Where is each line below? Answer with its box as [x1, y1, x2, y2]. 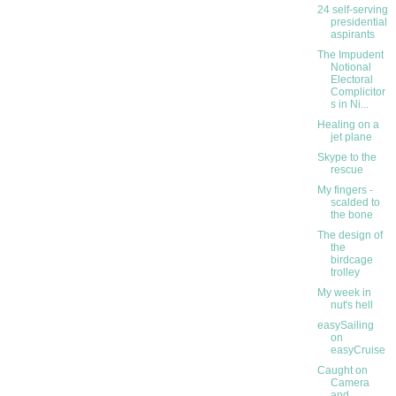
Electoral [330, 73, 373, 87]
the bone [330, 209, 373, 222]
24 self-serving [316, 4, 388, 17]
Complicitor [330, 86, 385, 99]
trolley [330, 266, 360, 279]
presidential [330, 16, 387, 29]
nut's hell [330, 299, 373, 312]
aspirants [330, 28, 375, 42]
